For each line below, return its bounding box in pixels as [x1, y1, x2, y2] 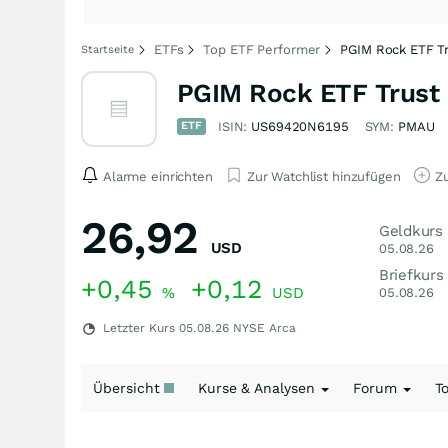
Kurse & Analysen [198, 380, 319, 396]
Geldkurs [379, 222, 443, 240]
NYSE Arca [229, 321, 296, 335]
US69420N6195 [251, 119, 349, 134]
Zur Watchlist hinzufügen [246, 168, 401, 184]
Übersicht [93, 380, 164, 396]
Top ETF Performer [203, 42, 321, 57]
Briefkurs [379, 266, 444, 284]
